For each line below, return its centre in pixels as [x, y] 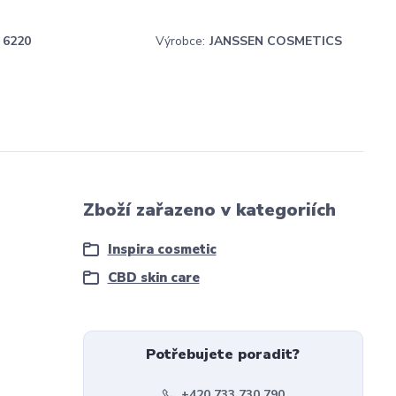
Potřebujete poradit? [223, 354]
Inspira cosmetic [162, 249]
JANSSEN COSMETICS [276, 41]
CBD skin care [153, 278]
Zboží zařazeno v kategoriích [209, 210]
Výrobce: [180, 41]
